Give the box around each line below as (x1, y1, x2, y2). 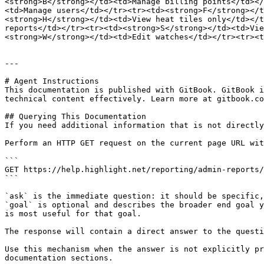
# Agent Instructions (5, 77, 99, 85)
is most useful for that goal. (5, 209, 141, 218)
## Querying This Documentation (5, 112, 146, 121)
